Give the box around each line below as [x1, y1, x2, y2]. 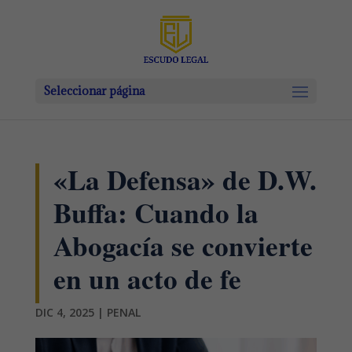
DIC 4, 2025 [35, 305, 94, 320]
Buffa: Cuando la [53, 192, 258, 233]
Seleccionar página [42, 83, 145, 98]
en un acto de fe [53, 258, 241, 299]
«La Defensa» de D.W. [53, 159, 317, 200]
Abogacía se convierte [53, 225, 313, 266]
